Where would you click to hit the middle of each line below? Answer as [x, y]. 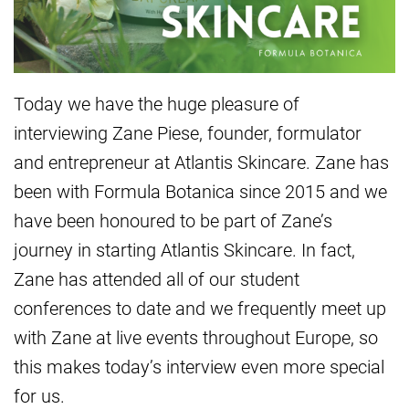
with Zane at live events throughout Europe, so [196, 337]
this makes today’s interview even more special [199, 367]
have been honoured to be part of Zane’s [173, 220]
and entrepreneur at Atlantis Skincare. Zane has [201, 162]
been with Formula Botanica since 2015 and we [200, 191]
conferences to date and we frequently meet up [200, 308]
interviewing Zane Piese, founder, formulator [188, 133]
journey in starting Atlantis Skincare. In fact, [184, 250]
